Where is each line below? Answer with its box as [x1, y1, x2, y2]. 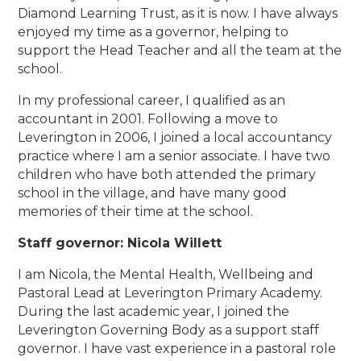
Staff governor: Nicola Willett [18, 235, 222, 251]
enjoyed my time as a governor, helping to [18, 24, 289, 40]
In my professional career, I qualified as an [18, 93, 286, 109]
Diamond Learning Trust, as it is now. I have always [18, 6, 338, 22]
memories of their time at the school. [18, 204, 254, 220]
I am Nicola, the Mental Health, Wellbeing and [18, 267, 314, 283]
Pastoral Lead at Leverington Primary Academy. [18, 285, 323, 301]
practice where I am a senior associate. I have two [18, 148, 331, 164]
